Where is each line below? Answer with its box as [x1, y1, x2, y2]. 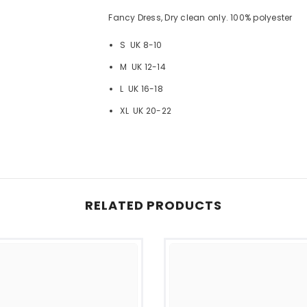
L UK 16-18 [120, 82, 163, 95]
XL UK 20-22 [120, 104, 172, 116]
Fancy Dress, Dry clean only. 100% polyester [108, 11, 293, 23]
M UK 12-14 [120, 60, 166, 73]
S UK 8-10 [120, 38, 162, 51]
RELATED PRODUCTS [85, 196, 222, 214]
